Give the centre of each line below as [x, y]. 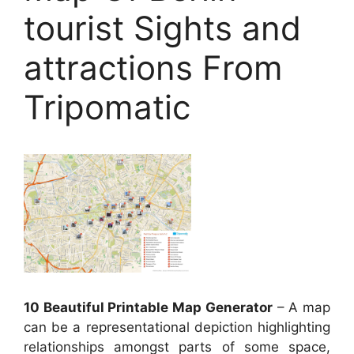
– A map [301, 308]
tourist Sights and [162, 28]
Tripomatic [107, 107]
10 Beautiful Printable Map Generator [148, 308]
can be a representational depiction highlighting [177, 328]
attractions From [153, 67]
